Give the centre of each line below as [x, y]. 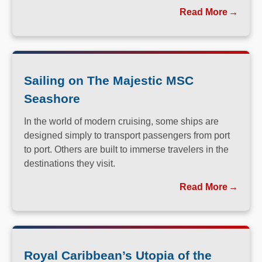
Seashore [52, 98]
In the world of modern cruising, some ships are [121, 121]
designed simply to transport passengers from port [127, 135]
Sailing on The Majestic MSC [109, 80]
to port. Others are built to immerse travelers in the [126, 149]
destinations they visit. [70, 163]
